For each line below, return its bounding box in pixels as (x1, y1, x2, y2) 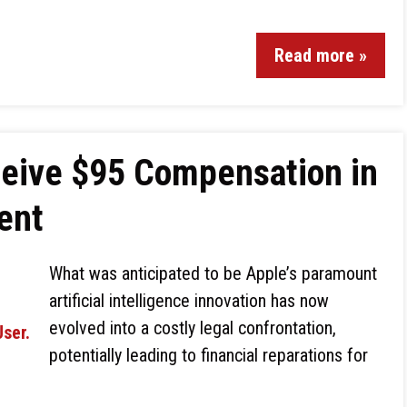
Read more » (274, 45, 367, 66)
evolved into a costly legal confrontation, (49, 317, 336, 339)
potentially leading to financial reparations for (49, 344, 368, 366)
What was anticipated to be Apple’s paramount (49, 263, 377, 284)
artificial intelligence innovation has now (49, 290, 329, 312)
